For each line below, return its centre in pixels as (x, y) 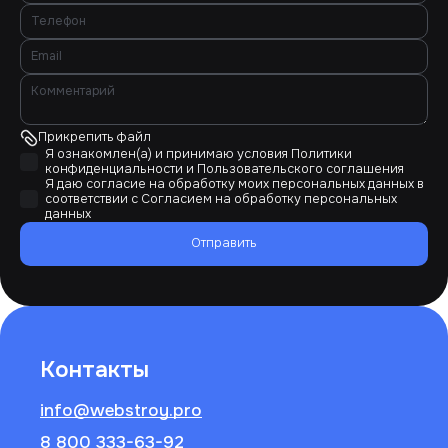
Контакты (94, 369)
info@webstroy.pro (121, 409)
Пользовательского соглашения (300, 168)
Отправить (224, 243)
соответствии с (93, 198)
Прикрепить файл (94, 137)
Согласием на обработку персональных (269, 198)
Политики (321, 153)
